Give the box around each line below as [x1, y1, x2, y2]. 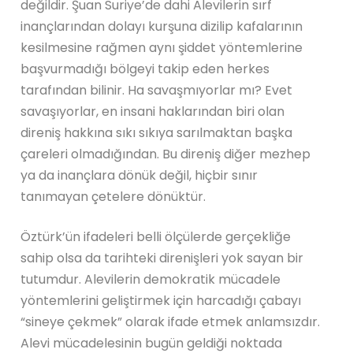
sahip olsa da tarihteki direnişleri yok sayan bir [20, 248, 304, 267]
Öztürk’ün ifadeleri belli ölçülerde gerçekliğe [20, 227, 292, 246]
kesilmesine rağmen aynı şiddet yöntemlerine [20, 38, 303, 57]
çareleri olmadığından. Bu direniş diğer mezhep [20, 144, 311, 163]
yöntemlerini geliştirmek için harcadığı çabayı [20, 291, 302, 310]
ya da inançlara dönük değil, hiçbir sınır [20, 165, 258, 184]
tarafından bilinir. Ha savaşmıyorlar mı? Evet [20, 80, 293, 99]
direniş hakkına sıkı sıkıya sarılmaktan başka [20, 123, 293, 142]
